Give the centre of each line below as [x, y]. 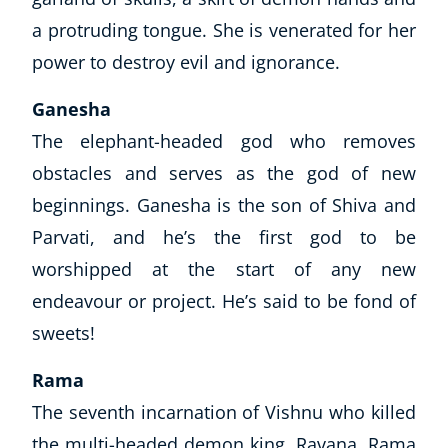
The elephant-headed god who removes [224, 140]
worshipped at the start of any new [224, 268]
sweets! [63, 332]
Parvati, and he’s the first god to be [224, 236]
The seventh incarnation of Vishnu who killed [224, 411]
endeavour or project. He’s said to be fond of [224, 300]
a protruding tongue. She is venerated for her [224, 29]
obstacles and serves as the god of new [224, 172]
